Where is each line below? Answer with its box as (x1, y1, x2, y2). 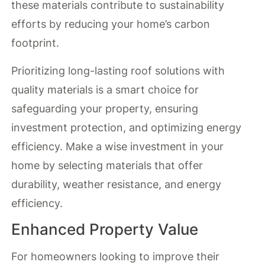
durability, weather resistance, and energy (11, 177, 222, 190)
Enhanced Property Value (11, 220, 199, 239)
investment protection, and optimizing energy (11, 121, 242, 134)
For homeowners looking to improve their (11, 250, 220, 263)
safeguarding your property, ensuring (11, 102, 199, 115)
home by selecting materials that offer (11, 159, 203, 172)
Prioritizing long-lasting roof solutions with (11, 64, 225, 77)
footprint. (11, 37, 60, 50)
